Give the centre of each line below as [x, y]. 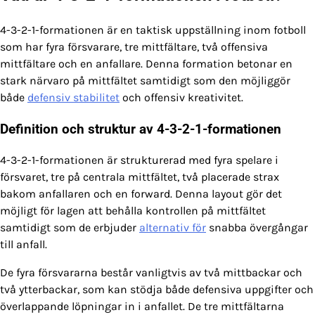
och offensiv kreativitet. [181, 97]
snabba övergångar [257, 228]
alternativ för [173, 228]
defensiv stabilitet [73, 97]
